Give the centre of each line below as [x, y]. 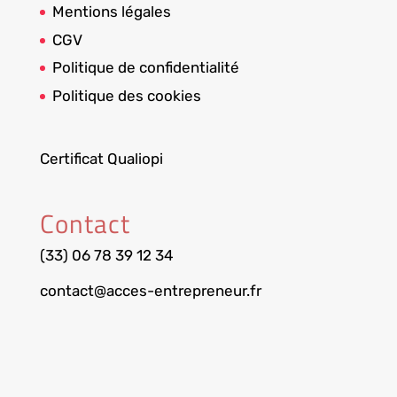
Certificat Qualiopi [101, 159]
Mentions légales [111, 12]
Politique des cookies [126, 95]
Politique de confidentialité [145, 68]
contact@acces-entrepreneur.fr [150, 290]
